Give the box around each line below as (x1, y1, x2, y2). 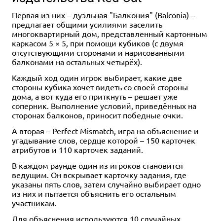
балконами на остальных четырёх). (12, 56, 144, 67)
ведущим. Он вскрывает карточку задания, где (12, 169, 186, 180)
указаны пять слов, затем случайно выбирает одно (12, 179, 201, 189)
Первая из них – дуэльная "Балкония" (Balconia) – (12, 9, 195, 20)
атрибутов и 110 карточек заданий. (12, 144, 143, 154)
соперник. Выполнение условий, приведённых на (12, 100, 196, 110)
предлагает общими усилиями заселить (12, 19, 162, 29)
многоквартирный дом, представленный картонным (12, 28, 207, 38)
